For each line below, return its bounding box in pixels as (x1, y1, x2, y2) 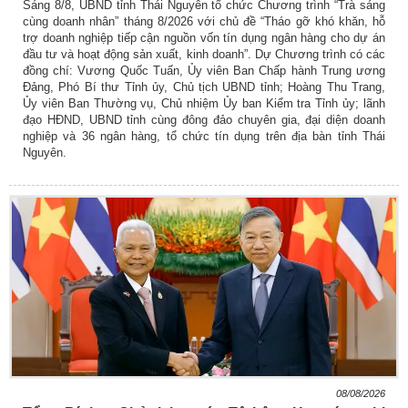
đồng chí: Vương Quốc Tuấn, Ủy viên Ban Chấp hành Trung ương (23, 64, 385, 78)
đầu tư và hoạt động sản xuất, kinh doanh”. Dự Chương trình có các (23, 47, 385, 62)
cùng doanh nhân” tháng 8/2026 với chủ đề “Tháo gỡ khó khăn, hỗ (23, 15, 385, 29)
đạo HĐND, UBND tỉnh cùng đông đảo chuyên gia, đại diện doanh (23, 113, 385, 127)
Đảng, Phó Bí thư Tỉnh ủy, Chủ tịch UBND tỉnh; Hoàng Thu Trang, (23, 80, 385, 95)
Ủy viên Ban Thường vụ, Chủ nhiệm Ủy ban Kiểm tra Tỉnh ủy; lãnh (23, 97, 385, 111)
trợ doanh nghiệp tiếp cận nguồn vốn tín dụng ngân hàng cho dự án (23, 31, 385, 46)
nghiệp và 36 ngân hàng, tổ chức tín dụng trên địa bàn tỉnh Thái (23, 129, 385, 144)
